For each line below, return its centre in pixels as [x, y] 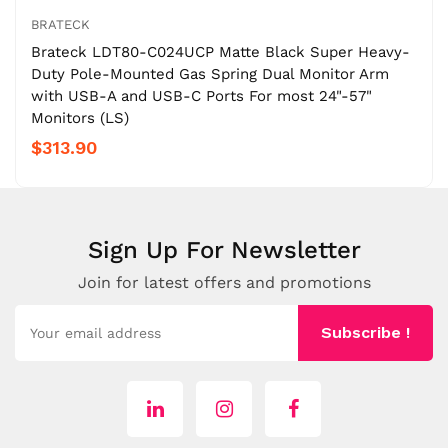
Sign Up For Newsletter [224, 249]
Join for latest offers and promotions [224, 282]
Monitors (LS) [80, 117]
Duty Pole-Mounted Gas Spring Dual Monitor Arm [210, 73]
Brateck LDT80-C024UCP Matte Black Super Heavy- [220, 51]
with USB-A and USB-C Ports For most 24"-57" [201, 95]
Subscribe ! [365, 332]
